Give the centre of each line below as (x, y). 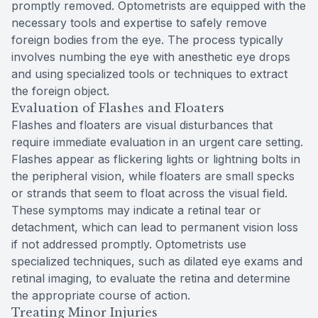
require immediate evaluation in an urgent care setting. (157, 142)
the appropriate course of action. (101, 295)
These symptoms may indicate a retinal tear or (136, 210)
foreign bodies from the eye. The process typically (147, 39)
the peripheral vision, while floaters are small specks (153, 176)
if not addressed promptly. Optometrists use (129, 244)
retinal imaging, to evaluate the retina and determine (151, 278)
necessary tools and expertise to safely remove (139, 22)
